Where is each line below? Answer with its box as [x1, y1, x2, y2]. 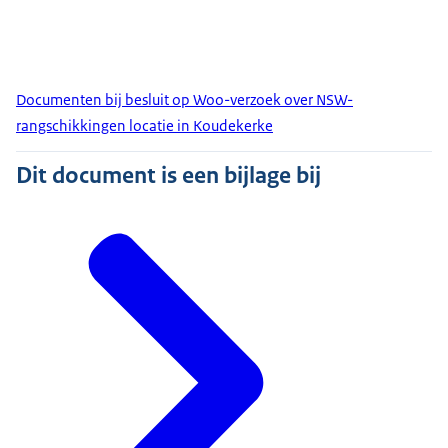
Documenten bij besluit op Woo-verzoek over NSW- [16, 90, 353, 110]
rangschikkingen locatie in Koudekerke [16, 116, 273, 136]
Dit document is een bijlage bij [16, 160, 321, 191]
